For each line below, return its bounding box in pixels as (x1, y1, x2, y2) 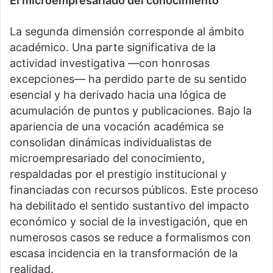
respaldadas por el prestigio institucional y (10, 168, 227, 181)
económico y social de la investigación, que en (10, 215, 248, 229)
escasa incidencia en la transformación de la (10, 247, 238, 260)
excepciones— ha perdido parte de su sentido (10, 73, 247, 86)
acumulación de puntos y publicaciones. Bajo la (10, 104, 252, 118)
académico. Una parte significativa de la (10, 41, 216, 54)
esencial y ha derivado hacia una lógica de (10, 88, 226, 102)
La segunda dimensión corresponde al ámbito (10, 25, 244, 38)
